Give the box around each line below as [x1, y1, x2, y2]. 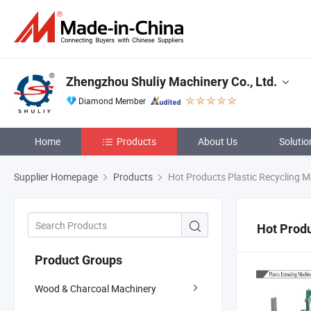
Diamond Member [78, 95, 146, 106]
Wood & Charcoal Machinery [35, 281, 156, 295]
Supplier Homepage [14, 170, 98, 183]
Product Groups [35, 252, 122, 267]
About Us [198, 135, 237, 148]
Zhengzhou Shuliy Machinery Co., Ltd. [66, 74, 277, 89]
